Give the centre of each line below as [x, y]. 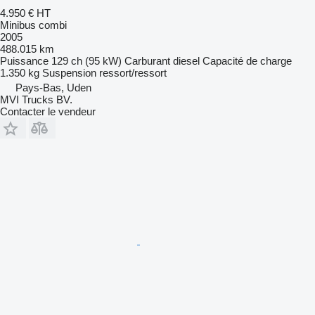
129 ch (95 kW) [86, 60]
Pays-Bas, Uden [53, 87]
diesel [186, 60]
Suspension [69, 72]
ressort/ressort [133, 72]
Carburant [147, 60]
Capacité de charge [247, 60]
